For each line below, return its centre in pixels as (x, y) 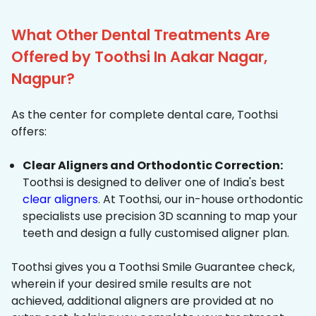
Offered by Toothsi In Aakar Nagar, (139, 57)
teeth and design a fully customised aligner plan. (156, 233)
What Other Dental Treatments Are (141, 35)
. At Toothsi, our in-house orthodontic (201, 200)
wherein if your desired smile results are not (132, 284)
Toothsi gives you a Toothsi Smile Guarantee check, (153, 267)
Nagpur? (43, 79)
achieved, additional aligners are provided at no (142, 301)
